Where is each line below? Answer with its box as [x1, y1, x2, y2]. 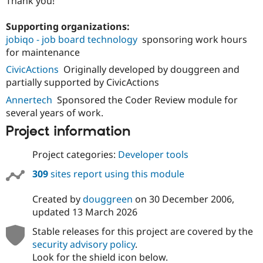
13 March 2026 [72, 205, 137, 218]
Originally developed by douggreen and [63, 63, 240, 76]
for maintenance [6, 46, 80, 59]
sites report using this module [48, 167, 184, 180]
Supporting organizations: [6, 20, 132, 33]
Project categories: [32, 147, 118, 161]
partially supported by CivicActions [6, 76, 159, 89]
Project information [6, 123, 130, 141]
